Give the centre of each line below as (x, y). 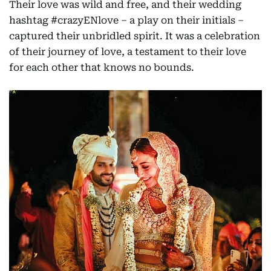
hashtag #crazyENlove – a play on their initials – (126, 20)
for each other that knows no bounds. (102, 67)
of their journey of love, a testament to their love (128, 52)
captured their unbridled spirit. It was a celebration (135, 36)
